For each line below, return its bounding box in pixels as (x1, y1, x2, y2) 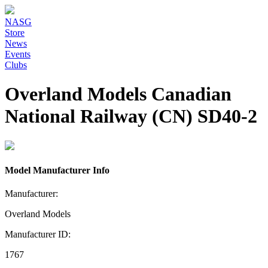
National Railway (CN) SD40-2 (5, 105, 257, 127)
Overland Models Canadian (5, 83, 232, 105)
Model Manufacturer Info (5, 165, 109, 176)
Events (5, 49, 31, 59)
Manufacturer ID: (5, 229, 71, 240)
